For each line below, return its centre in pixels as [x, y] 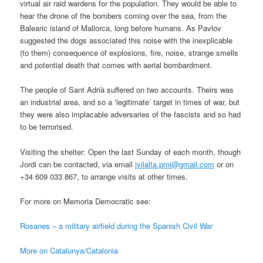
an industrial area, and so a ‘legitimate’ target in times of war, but [130, 102]
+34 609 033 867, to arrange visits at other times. [104, 176]
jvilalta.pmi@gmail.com [175, 164]
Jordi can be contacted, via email [78, 164]
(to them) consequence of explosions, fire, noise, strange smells [129, 53]
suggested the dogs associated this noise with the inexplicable [127, 41]
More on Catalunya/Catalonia [69, 250]
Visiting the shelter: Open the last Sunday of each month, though [131, 151]
